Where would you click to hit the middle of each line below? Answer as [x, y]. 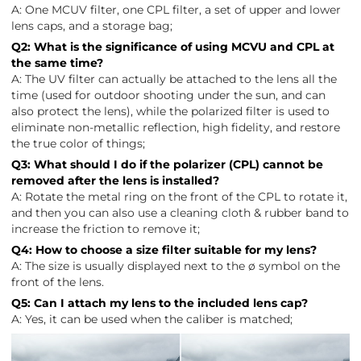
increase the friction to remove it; [106, 228]
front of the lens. [58, 282]
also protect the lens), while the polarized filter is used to [171, 111]
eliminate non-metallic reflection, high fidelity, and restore [176, 127]
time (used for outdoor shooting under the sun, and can [169, 95]
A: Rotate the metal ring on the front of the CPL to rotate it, [180, 196]
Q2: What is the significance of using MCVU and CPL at [173, 46]
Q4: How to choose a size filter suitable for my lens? [164, 249]
